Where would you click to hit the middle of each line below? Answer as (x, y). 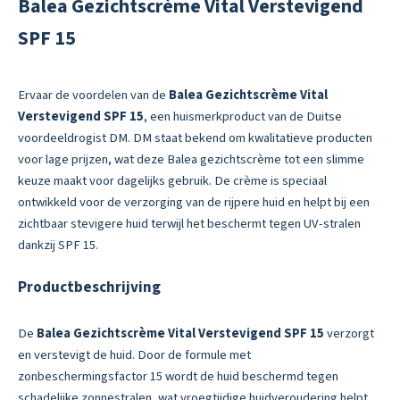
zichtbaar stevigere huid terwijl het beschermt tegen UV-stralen (189, 223)
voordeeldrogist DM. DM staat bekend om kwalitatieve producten (195, 137)
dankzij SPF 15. (58, 245)
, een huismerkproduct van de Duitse (243, 116)
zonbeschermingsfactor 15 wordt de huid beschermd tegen (178, 377)
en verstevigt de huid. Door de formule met (134, 355)
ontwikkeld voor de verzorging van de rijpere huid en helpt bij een (194, 202)
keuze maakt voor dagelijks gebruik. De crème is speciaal (172, 180)
